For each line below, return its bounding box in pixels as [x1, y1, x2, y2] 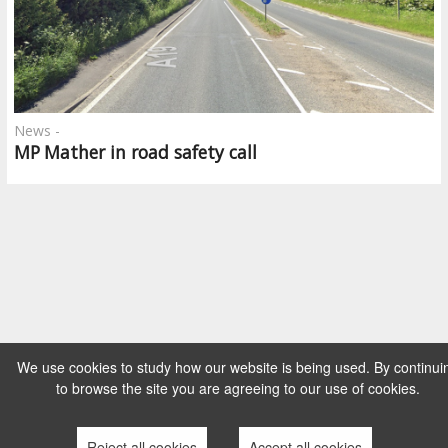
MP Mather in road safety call [14, 140, 257, 165]
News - [14, 121, 60, 141]
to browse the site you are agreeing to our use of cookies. [56, 378, 420, 398]
